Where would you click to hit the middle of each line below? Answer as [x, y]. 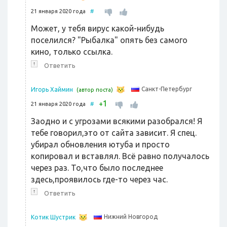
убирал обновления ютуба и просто [100, 145]
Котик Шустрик [53, 217]
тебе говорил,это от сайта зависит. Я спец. [114, 133]
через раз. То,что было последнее [97, 168]
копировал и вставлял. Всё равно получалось [120, 156]
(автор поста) [95, 90]
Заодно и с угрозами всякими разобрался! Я [117, 121]
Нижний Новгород [131, 217]
